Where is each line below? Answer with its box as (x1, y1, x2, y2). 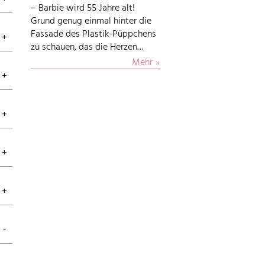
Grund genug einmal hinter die (31, 14, 152, 29)
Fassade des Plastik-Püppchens (31, 27, 157, 42)
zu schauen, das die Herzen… (31, 40, 144, 55)
